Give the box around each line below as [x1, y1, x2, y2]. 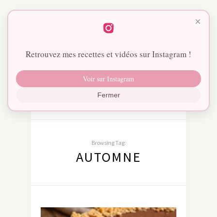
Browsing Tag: [91, 139, 126, 147]
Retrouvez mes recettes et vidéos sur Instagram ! [26, 48, 191, 60]
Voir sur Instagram [83, 74, 134, 83]
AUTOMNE [76, 148, 141, 166]
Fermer [97, 91, 120, 99]
